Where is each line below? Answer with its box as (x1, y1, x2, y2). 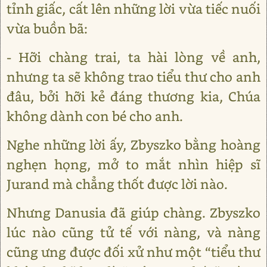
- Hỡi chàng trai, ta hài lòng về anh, (7, 48, 260, 66)
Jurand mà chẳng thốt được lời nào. (7, 175, 228, 193)
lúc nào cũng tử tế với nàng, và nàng (7, 223, 260, 241)
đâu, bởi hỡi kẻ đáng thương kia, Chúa (7, 88, 260, 105)
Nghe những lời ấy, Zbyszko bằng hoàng (7, 136, 260, 153)
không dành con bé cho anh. (7, 107, 183, 125)
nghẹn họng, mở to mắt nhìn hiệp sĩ (7, 156, 260, 173)
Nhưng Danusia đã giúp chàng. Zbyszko (7, 204, 260, 221)
